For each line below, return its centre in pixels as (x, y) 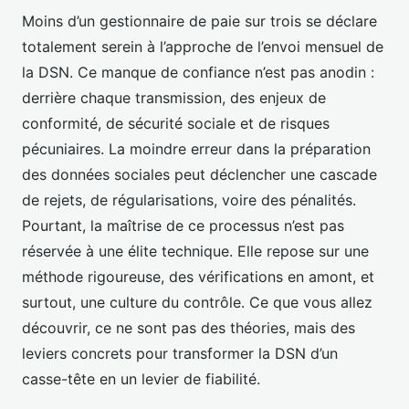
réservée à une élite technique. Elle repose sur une (195, 252)
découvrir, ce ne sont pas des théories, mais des (189, 328)
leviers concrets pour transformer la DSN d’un (180, 354)
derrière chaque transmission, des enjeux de (174, 98)
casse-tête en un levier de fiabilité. (141, 379)
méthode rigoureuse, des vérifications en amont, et (198, 277)
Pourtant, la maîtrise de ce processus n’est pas (183, 226)
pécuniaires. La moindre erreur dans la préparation (196, 149)
